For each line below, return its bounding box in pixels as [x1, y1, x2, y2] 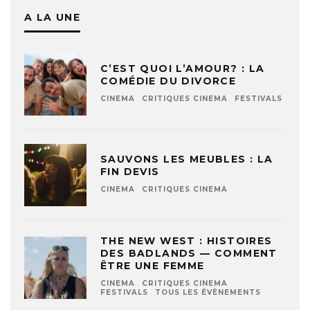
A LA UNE [24, 11, 81, 24]
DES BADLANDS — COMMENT [100, 247, 277, 260]
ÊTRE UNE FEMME [100, 259, 205, 273]
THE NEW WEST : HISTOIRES [100, 235, 273, 248]
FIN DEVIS [100, 165, 160, 179]
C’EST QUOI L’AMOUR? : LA [100, 62, 265, 75]
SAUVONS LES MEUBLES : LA [100, 153, 273, 166]
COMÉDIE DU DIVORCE [100, 75, 237, 88]
